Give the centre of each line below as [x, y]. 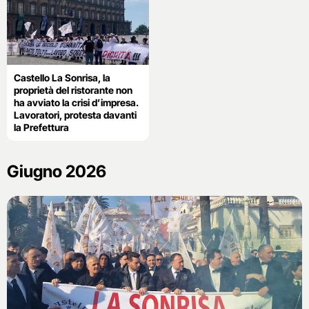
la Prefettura [41, 128]
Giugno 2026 [57, 172]
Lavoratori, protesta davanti [75, 115]
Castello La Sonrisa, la [62, 78]
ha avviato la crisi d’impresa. [76, 103]
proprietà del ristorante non [73, 90]
